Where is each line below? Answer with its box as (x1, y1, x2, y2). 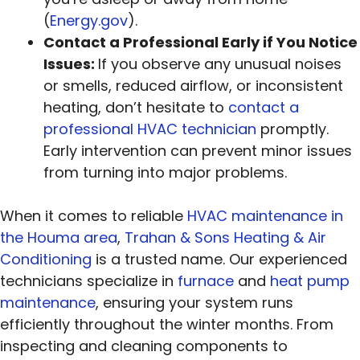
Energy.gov (50, 10, 128, 31)
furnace (178, 270, 234, 291)
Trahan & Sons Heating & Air (125, 227, 326, 247)
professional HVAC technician (43, 118, 256, 139)
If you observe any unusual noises (98, 53, 342, 74)
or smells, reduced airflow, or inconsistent (43, 75, 343, 96)
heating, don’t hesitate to (43, 96, 228, 117)
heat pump (270, 270, 350, 291)
